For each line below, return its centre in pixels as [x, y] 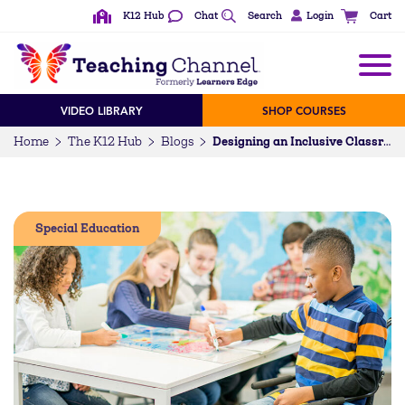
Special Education [87, 228]
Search [265, 16]
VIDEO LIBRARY [101, 111]
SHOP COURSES [304, 111]
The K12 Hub [105, 141]
